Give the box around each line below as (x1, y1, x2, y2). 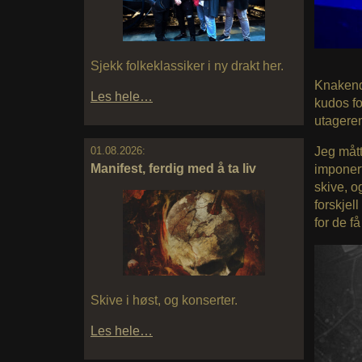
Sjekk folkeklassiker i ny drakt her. (90, 59, 284, 74)
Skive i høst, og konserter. (90, 293, 238, 307)
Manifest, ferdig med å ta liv (90, 162, 256, 176)
